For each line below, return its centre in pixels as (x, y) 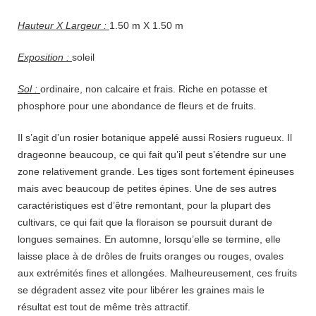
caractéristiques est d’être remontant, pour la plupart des (144, 206)
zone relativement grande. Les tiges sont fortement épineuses (156, 172)
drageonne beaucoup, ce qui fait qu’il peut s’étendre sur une (152, 155)
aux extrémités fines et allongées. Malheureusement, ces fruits (157, 273)
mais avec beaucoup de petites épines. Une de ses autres (147, 189)
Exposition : (45, 57)
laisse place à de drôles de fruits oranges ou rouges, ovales (151, 256)
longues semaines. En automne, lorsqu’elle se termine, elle (149, 239)
